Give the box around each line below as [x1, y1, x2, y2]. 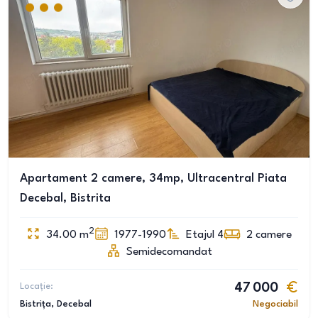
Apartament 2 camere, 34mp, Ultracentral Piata [20, 172, 287, 185]
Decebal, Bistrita [20, 192, 111, 204]
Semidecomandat [126, 246, 212, 258]
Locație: [20, 282, 53, 291]
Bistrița [20, 300, 51, 309]
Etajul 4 [186, 229, 224, 241]
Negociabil [253, 300, 298, 309]
